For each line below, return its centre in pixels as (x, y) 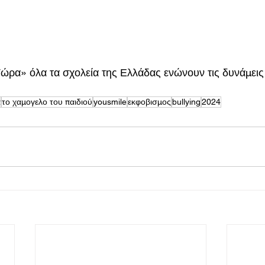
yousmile (110, 101)
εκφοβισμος (149, 101)
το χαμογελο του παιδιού (47, 101)
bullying (186, 101)
